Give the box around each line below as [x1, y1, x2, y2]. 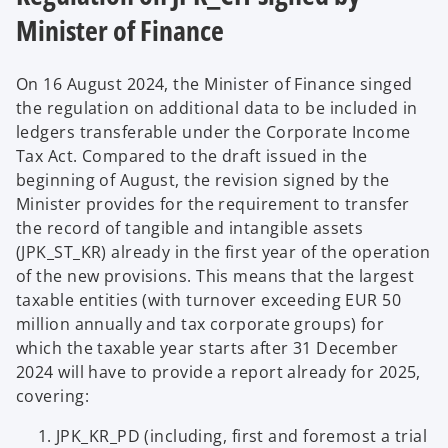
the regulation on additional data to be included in [16, 97, 418, 119]
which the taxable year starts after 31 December [16, 337, 399, 359]
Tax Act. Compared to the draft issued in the [16, 145, 368, 167]
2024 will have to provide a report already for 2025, [16, 361, 421, 383]
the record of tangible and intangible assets [16, 217, 364, 239]
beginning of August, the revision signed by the [16, 169, 390, 191]
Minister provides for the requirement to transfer [16, 193, 410, 215]
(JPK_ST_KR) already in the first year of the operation [16, 241, 431, 263]
